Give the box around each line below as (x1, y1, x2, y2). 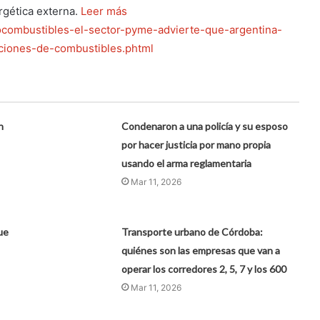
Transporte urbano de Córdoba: (121, 225, 264, 238)
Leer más (81, 4, 127, 18)
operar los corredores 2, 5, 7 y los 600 (121, 262, 287, 275)
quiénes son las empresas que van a (121, 244, 281, 256)
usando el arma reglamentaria (121, 156, 252, 169)
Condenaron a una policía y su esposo (121, 119, 289, 132)
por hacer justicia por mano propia (121, 138, 271, 151)
